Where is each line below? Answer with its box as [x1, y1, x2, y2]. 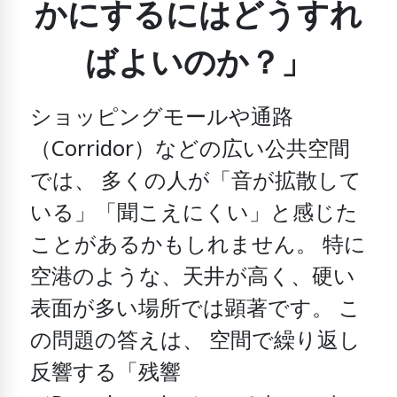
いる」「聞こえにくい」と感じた [30, 198, 359, 230]
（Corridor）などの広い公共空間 [30, 134, 351, 166]
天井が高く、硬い [183, 261, 356, 293]
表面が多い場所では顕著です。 [30, 293, 339, 325]
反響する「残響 [30, 357, 182, 389]
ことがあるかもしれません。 [30, 230, 323, 261]
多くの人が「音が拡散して [96, 166, 362, 198]
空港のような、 [30, 261, 183, 293]
